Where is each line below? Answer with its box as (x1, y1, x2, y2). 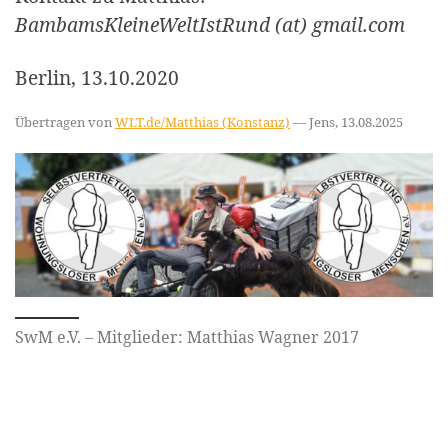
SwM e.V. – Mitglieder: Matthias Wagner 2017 (15, 326, 359, 349)
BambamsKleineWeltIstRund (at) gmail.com (15, 10, 405, 38)
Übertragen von (15, 112, 115, 131)
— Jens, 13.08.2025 (290, 112, 403, 131)
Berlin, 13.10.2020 (15, 63, 179, 91)
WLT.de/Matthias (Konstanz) (115, 112, 290, 131)
